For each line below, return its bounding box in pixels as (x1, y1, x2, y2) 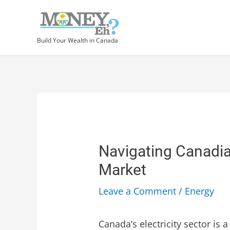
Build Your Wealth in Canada (37, 35, 118, 45)
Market (99, 161, 147, 179)
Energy (185, 185, 215, 198)
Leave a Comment (99, 185, 177, 198)
